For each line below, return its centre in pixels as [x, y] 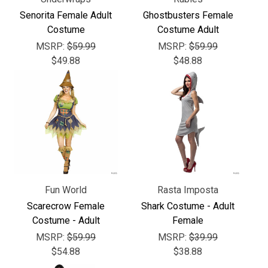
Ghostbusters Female [188, 15]
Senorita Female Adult [66, 15]
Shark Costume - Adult [188, 206]
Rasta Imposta [188, 190]
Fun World [66, 190]
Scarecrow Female [66, 206]
